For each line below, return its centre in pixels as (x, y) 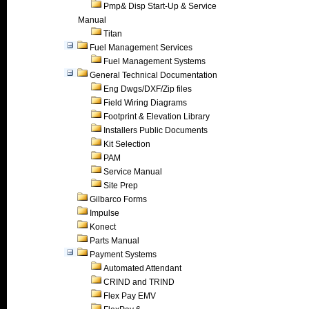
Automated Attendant (142, 268)
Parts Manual (114, 241)
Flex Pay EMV (130, 296)
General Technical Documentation (153, 75)
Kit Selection (127, 144)
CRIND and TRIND (139, 282)
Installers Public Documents (156, 130)
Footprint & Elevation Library (157, 117)
